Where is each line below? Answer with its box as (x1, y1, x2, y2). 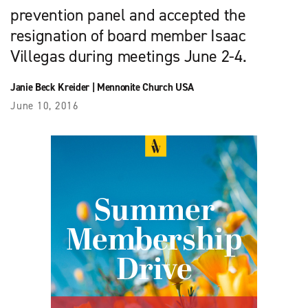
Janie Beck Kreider (10, 80, 89, 94)
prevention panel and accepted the (10, 3, 246, 26)
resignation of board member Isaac (10, 24, 246, 47)
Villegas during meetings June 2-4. (10, 45, 247, 67)
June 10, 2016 (10, 98, 79, 113)
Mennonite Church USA (96, 80, 195, 94)
